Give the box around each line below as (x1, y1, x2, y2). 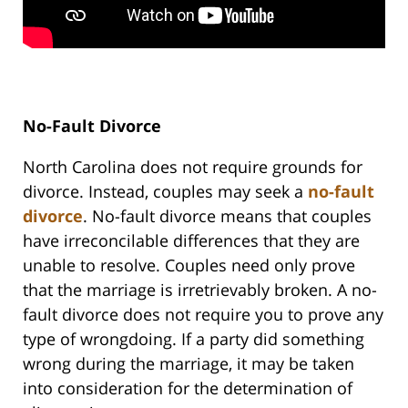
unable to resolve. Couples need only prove (23, 254, 355, 277)
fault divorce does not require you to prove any (23, 303, 383, 326)
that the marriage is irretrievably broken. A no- (23, 279, 377, 301)
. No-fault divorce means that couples (83, 205, 372, 228)
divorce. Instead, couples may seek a (23, 180, 308, 203)
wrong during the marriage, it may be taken (23, 352, 354, 375)
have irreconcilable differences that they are (23, 229, 360, 252)
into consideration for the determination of (23, 377, 352, 400)
